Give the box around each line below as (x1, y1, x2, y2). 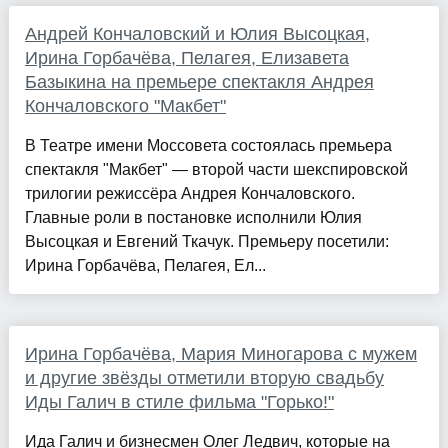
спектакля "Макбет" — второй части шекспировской (24, 161, 408, 179)
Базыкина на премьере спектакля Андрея (24, 72, 374, 93)
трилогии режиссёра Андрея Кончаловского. (24, 185, 355, 203)
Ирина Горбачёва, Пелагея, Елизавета (24, 48, 349, 69)
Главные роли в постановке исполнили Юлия (24, 209, 362, 227)
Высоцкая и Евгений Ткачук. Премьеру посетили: (24, 233, 389, 251)
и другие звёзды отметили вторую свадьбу (24, 368, 384, 389)
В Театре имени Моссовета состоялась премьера (24, 137, 392, 155)
